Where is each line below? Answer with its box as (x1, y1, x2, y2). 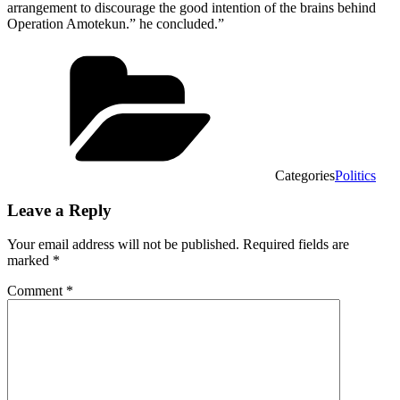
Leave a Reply (7, 200, 112, 220)
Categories (275, 167, 335, 183)
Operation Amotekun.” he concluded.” (7, 15, 224, 31)
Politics (335, 167, 376, 183)
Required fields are (243, 237, 349, 253)
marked (7, 253, 53, 269)
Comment (7, 283, 66, 299)
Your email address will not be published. (7, 237, 239, 253)
